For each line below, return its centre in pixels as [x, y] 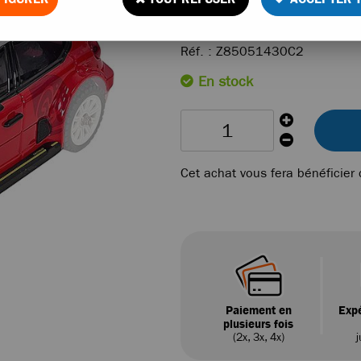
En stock [224, 81]
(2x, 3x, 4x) [258, 337]
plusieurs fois [259, 324]
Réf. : [198, 51]
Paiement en [258, 310]
